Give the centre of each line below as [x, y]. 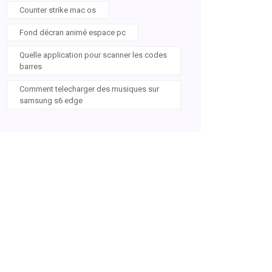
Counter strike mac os [58, 10]
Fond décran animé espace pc [73, 32]
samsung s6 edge [51, 100]
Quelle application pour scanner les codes [93, 55]
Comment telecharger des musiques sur [89, 89]
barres [31, 66]
